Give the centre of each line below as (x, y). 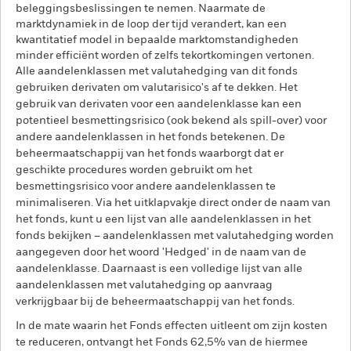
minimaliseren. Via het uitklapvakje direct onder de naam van (173, 203)
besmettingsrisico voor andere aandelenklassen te (146, 186)
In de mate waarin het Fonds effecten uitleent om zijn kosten (172, 326)
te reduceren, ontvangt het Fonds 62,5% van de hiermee (162, 342)
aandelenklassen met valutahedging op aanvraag (144, 285)
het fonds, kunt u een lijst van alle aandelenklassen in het (163, 219)
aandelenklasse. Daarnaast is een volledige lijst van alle (159, 269)
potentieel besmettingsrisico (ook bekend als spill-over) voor (171, 121)
